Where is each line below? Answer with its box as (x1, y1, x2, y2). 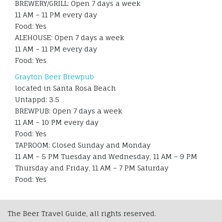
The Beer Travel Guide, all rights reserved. (7, 209, 156, 218)
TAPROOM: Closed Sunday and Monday (15, 141, 151, 150)
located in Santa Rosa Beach (15, 84, 116, 93)
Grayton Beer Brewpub (15, 72, 94, 81)
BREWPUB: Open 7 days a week (15, 107, 122, 115)
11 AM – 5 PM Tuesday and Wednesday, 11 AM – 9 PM (15, 152, 197, 161)
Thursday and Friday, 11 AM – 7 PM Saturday (15, 164, 168, 172)
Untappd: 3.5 (15, 95, 59, 104)
